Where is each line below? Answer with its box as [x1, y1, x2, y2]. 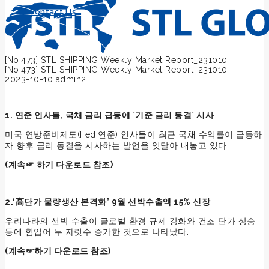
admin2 [55, 74, 86, 84]
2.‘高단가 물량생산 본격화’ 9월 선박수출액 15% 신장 [5, 196, 210, 207]
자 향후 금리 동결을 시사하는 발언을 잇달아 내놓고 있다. [5, 140, 229, 150]
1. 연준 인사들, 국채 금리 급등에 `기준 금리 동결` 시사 [5, 110, 214, 120]
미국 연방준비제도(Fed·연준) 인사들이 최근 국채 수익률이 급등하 [5, 129, 262, 139]
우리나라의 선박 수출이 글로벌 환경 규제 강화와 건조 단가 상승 [5, 216, 256, 226]
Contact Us [29, 7, 76, 16]
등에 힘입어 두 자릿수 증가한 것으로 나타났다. [5, 226, 189, 237]
